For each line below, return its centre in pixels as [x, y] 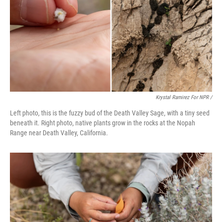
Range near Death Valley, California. [59, 133]
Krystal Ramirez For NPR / [184, 98]
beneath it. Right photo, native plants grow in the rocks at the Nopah [103, 123]
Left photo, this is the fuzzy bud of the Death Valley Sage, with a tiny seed [110, 113]
